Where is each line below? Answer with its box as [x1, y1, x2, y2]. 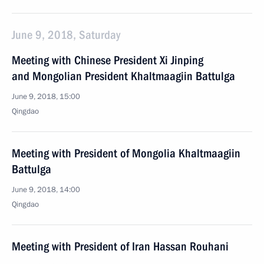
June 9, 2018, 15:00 [12, 91, 80, 102]
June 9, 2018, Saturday [12, 28, 120, 42]
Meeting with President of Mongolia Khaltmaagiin [12, 146, 240, 160]
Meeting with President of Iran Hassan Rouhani [12, 239, 229, 253]
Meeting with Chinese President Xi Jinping [12, 53, 203, 67]
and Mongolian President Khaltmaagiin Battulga [12, 69, 235, 83]
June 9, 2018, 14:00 [12, 184, 80, 195]
